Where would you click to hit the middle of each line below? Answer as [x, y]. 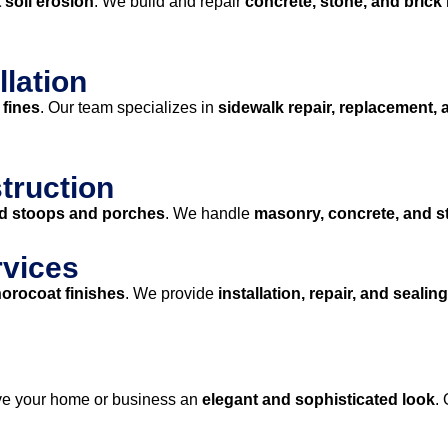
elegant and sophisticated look [318, 399]
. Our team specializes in [129, 107]
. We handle [209, 213]
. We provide [171, 293]
